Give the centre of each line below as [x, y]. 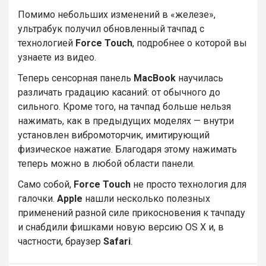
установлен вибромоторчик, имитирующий [114, 135]
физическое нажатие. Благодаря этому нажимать [127, 149]
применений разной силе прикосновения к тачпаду [132, 213]
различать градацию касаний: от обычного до [119, 92]
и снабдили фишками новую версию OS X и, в [121, 227]
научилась [199, 78]
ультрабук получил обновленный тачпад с [111, 28]
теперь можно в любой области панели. [106, 163]
